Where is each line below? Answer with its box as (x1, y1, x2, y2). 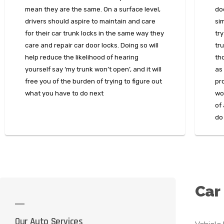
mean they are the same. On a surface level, (25, 5, 160, 13)
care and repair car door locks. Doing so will (25, 41, 158, 49)
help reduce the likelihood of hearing (25, 53, 138, 61)
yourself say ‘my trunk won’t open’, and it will (25, 65, 161, 73)
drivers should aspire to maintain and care (25, 17, 155, 25)
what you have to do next (25, 89, 103, 97)
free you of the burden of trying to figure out (25, 77, 162, 85)
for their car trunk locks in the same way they (25, 29, 164, 37)
